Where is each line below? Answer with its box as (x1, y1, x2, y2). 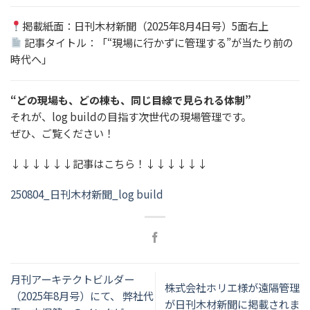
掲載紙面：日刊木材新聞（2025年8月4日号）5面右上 (22, 17, 269, 33)
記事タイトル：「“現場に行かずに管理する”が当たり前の (22, 34, 294, 50)
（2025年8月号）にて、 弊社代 (10, 288, 154, 304)
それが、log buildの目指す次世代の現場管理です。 (10, 109, 251, 125)
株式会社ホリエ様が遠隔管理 (165, 280, 300, 295)
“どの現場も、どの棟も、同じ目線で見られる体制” (10, 92, 251, 108)
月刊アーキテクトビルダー (10, 271, 134, 287)
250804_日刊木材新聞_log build (10, 186, 163, 202)
